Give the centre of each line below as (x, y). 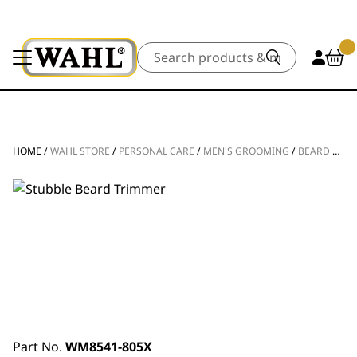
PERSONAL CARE (157, 151)
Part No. (39, 347)
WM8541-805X (109, 347)
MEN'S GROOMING (246, 151)
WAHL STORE (80, 151)
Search (157, 51)
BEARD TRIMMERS (315, 151)
